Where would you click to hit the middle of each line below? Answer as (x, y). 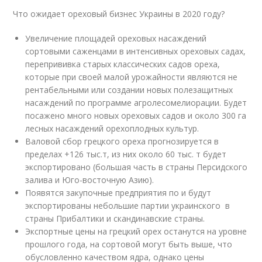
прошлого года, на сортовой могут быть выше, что (129, 244)
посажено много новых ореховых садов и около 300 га (136, 116)
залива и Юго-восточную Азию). (90, 180)
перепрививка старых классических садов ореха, (123, 64)
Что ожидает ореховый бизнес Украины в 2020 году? (119, 14)
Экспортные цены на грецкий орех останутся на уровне (136, 231)
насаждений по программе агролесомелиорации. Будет (136, 103)
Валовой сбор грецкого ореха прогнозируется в (122, 141)
